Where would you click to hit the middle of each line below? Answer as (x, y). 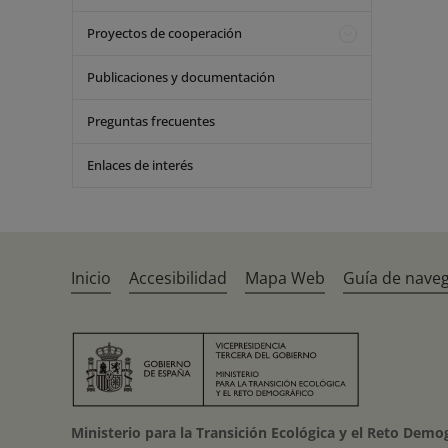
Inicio (91, 278)
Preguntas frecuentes (151, 121)
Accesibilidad (178, 278)
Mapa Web (285, 278)
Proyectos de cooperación (164, 33)
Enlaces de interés (140, 165)
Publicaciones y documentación (181, 77)
